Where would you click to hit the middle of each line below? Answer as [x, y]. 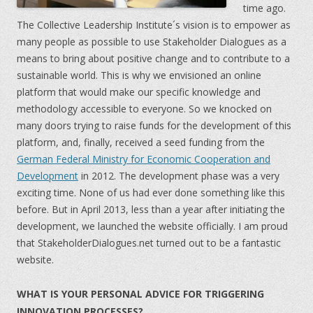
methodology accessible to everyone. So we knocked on [144, 109]
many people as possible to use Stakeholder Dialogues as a [152, 42]
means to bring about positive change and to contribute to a [153, 58]
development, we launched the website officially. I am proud [152, 226]
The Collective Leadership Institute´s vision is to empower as [154, 25]
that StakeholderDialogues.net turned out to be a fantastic [149, 243]
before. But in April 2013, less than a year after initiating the [151, 209]
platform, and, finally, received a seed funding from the [141, 142]
